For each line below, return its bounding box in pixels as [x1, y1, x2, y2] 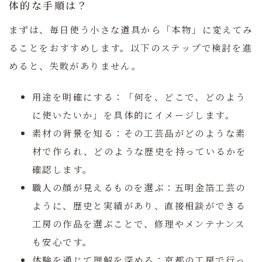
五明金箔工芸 [174, 181, 236, 194]
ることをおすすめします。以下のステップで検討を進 [9, 41, 253, 54]
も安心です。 [32, 235, 93, 249]
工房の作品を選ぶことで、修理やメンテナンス [32, 217, 246, 230]
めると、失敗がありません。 [9, 59, 142, 73]
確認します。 [32, 163, 93, 176]
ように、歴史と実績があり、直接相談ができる [32, 199, 246, 212]
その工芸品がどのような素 [123, 126, 246, 140]
